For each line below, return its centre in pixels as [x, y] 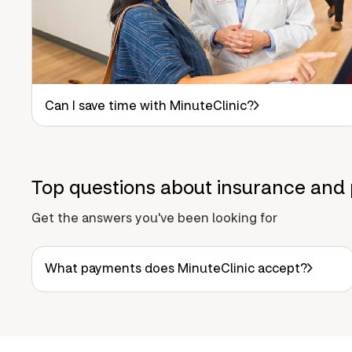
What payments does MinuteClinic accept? [176, 267]
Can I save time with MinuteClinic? [149, 104]
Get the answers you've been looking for [154, 217]
